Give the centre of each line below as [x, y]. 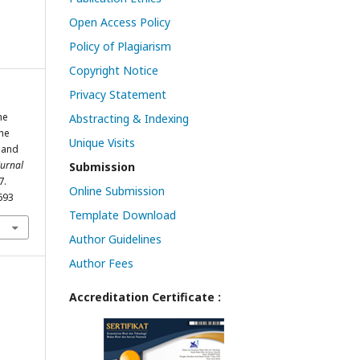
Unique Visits [102, 142]
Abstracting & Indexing [129, 118]
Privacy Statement [118, 94]
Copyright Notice [114, 70]
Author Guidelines [115, 239]
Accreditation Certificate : [145, 297]
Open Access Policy [120, 22]
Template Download [123, 215]
